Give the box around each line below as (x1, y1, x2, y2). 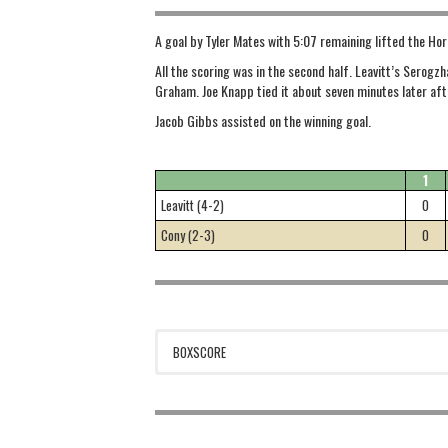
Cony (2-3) (161, 224, 216, 245)
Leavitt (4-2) (161, 194, 225, 215)
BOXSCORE (173, 341, 227, 362)
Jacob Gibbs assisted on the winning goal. (155, 109, 372, 131)
